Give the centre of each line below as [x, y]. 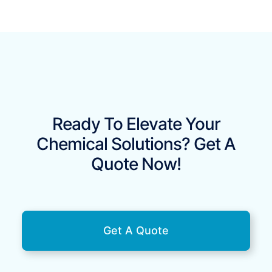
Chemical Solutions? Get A [136, 144]
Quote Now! [136, 164]
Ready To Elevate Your [136, 124]
